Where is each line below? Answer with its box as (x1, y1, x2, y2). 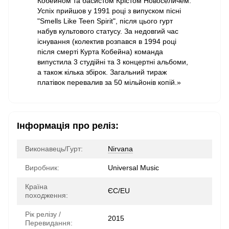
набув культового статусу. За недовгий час (37, 27, 178, 35)
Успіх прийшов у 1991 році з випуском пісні (37, 7, 181, 15)
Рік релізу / (25, 210, 61, 218)
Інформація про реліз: (17, 121, 119, 131)
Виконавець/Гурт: (25, 145, 83, 153)
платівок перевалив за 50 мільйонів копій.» (37, 78, 181, 86)
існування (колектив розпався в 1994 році (37, 37, 176, 45)
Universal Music (108, 164, 159, 172)
